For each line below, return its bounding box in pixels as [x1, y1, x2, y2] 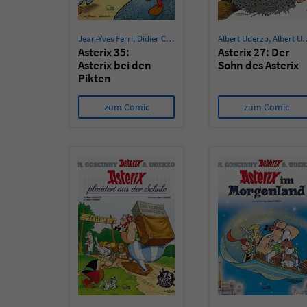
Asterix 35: [78, 45, 130, 60]
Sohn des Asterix [218, 58, 299, 73]
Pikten [78, 71, 111, 86]
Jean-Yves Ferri [78, 33, 133, 45]
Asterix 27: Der [218, 45, 289, 60]
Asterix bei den [78, 58, 151, 73]
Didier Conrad [137, 33, 166, 45]
